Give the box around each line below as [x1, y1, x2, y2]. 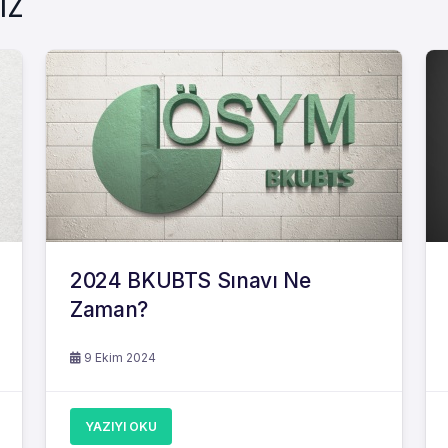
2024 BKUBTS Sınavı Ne [70, 268, 311, 293]
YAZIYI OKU [85, 419, 157, 434]
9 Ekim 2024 [81, 350, 156, 365]
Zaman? [70, 297, 148, 322]
